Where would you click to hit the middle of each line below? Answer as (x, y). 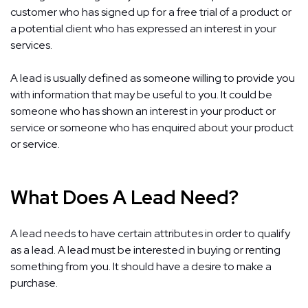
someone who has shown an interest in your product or (143, 111)
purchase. (34, 283)
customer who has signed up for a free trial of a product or (151, 12)
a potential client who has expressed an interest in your (143, 28)
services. (31, 45)
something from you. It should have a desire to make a (141, 266)
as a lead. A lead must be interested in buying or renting (145, 250)
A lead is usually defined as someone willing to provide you (153, 78)
